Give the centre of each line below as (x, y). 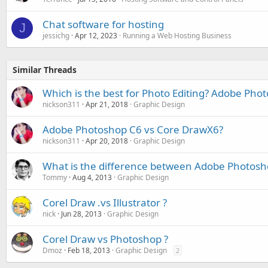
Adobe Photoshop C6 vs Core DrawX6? (133, 130)
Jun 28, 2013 (81, 214)
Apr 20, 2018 (107, 141)
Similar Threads (45, 70)
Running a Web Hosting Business (177, 36)
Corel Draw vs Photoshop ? (105, 239)
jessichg (56, 36)
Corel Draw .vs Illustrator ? (105, 202)
